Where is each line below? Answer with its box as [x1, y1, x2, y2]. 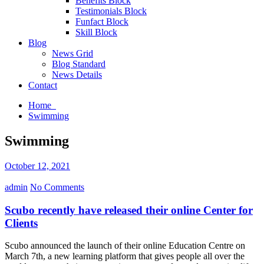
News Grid [52, 48, 93, 58]
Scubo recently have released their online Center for [5, 203, 253, 216]
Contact [28, 80, 57, 90]
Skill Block [75, 27, 117, 37]
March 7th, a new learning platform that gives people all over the [5, 251, 245, 262]
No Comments [30, 181, 84, 192]
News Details [52, 70, 102, 80]
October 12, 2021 [5, 160, 70, 171]
